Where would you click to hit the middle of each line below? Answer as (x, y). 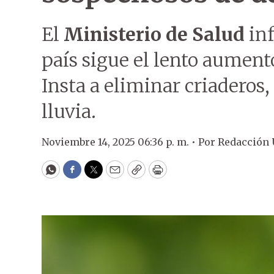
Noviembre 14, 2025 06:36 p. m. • (120, 142)
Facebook (97, 175)
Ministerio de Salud (154, 34)
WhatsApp (79, 175)
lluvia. (69, 111)
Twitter (113, 175)
